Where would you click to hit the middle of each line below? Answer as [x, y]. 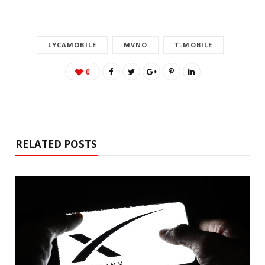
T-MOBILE [194, 45]
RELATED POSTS [56, 144]
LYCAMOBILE [72, 45]
